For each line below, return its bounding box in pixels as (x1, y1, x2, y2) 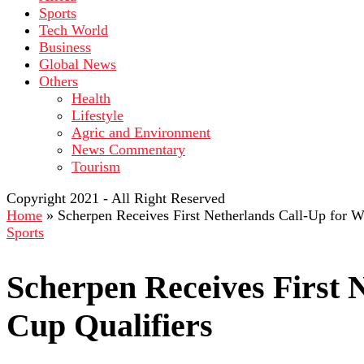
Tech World (39, 22, 108, 38)
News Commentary (71, 141, 185, 158)
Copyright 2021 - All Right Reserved (6, 190, 225, 206)
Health (71, 90, 110, 106)
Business (39, 39, 91, 55)
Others (39, 73, 78, 89)
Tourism (71, 158, 120, 175)
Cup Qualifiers (6, 307, 213, 344)
